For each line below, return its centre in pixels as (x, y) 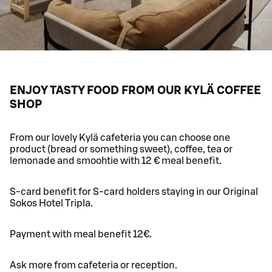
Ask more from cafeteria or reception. (93, 266)
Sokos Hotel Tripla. (51, 204)
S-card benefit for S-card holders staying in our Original (134, 192)
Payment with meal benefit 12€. (81, 235)
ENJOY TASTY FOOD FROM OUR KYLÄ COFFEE (135, 90)
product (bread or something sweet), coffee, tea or (121, 150)
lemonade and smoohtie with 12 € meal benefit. (116, 161)
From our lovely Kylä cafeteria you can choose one (120, 138)
